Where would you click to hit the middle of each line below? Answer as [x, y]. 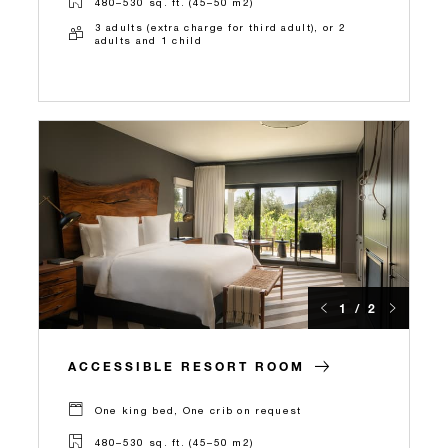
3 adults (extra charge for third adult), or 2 [220, 27]
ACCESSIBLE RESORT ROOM [186, 366]
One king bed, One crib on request [198, 409]
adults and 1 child [148, 40]
